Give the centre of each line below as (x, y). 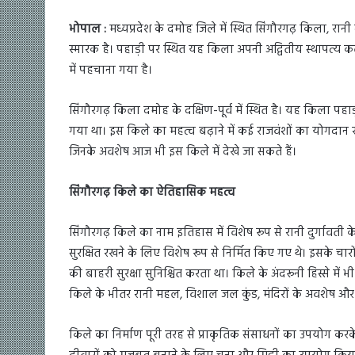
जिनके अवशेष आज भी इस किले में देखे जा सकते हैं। (183, 153)
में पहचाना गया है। (111, 71)
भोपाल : (89, 30)
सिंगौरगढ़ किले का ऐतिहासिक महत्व (152, 193)
